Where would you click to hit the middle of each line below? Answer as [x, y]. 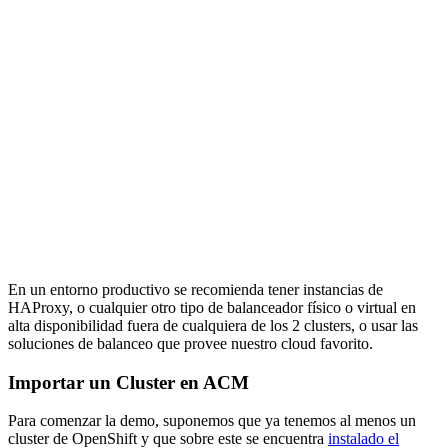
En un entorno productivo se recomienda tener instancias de [195, 289]
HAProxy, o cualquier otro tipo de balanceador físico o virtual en [212, 307]
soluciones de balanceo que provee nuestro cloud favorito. [190, 343]
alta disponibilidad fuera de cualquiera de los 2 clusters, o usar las [213, 325]
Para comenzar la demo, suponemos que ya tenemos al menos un [212, 421]
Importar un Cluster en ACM [128, 382]
